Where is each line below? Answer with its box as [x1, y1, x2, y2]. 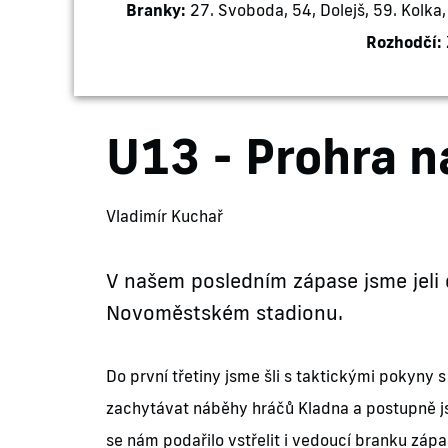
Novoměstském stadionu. [106, 299, 344, 326]
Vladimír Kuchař [106, 206, 224, 227]
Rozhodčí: [365, 32, 442, 53]
